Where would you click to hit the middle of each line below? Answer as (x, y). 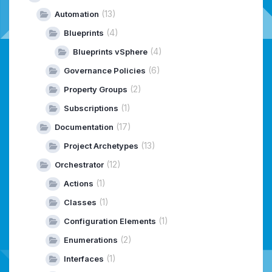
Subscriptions (91, 108)
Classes (80, 202)
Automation (77, 14)
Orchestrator (79, 165)
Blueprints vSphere (110, 52)
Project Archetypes (101, 146)
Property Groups (96, 90)
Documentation (84, 127)
